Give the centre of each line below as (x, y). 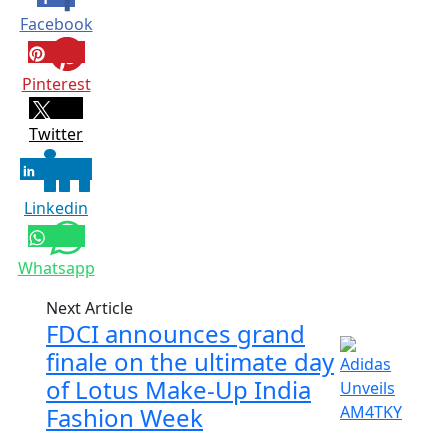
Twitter (56, 133)
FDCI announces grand (175, 333)
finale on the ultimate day (190, 361)
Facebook (56, 23)
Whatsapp (56, 267)
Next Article (89, 307)
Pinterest (56, 83)
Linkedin (56, 207)
